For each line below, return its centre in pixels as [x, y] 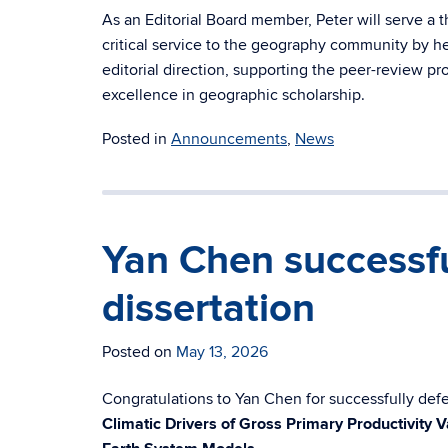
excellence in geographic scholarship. [233, 95]
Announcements [229, 139]
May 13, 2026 [222, 352]
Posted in [136, 139]
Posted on [139, 352]
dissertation [208, 309]
